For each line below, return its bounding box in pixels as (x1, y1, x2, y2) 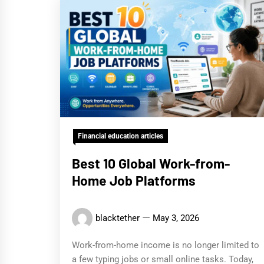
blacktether (95, 213, 140, 224)
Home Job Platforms (72, 172, 196, 189)
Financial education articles (78, 132, 163, 141)
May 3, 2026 (153, 213, 199, 224)
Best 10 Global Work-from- (72, 155, 230, 172)
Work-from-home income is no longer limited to (72, 240, 259, 251)
